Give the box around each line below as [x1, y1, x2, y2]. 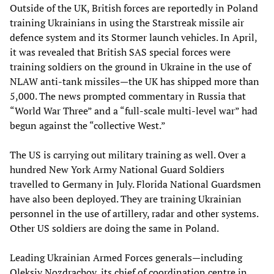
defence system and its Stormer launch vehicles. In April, [10, 31, 257, 44]
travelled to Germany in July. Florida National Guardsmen [10, 177, 261, 191]
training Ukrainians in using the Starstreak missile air [10, 16, 244, 29]
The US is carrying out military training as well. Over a [10, 148, 246, 161]
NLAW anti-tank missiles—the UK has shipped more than [10, 75, 259, 88]
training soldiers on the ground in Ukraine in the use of [10, 60, 251, 73]
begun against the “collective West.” [10, 119, 166, 132]
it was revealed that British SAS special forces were [10, 45, 231, 59]
